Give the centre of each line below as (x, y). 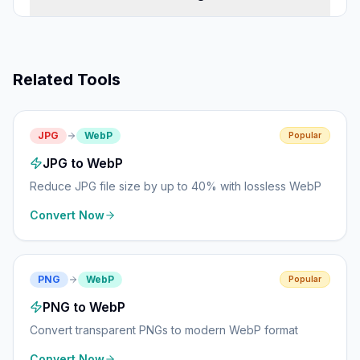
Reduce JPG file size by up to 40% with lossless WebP (176, 186)
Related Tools (67, 80)
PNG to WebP (84, 307)
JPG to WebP (83, 163)
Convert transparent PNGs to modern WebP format (164, 330)
